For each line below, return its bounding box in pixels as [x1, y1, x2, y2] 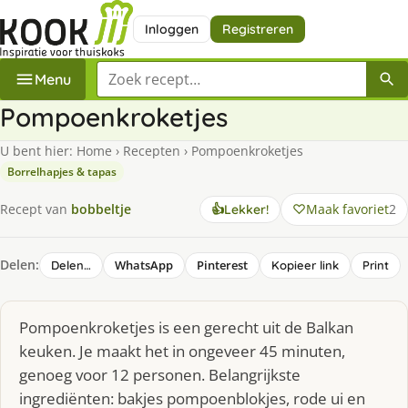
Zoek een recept [96, 60, 207, 81]
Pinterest [197, 256, 248, 273]
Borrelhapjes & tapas [7, 163, 117, 179]
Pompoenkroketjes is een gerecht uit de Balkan [19, 316, 353, 338]
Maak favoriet [306, 199, 389, 218]
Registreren [221, 20, 293, 37]
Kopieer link [271, 257, 339, 272]
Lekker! [224, 200, 269, 218]
